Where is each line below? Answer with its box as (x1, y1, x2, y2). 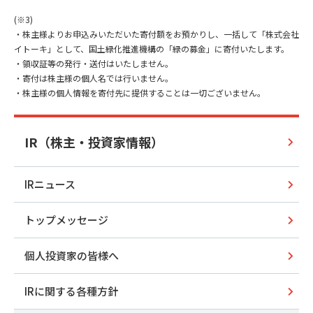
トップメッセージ (24, 212, 108, 228)
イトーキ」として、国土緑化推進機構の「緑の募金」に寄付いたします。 (14, 43, 289, 55)
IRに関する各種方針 (24, 284, 118, 299)
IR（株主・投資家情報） (24, 132, 163, 151)
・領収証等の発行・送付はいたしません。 (14, 57, 173, 70)
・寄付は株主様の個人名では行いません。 (14, 72, 173, 85)
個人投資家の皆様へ (24, 248, 119, 263)
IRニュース (24, 177, 75, 192)
